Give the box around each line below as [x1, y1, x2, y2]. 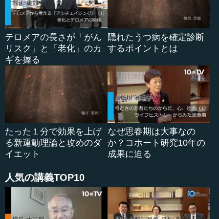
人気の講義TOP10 [5, 172, 85, 183]
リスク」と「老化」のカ [5, 43, 102, 53]
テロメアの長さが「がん [5, 32, 102, 42]
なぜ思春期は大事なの [107, 126, 196, 136]
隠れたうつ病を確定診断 [107, 32, 204, 42]
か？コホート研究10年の [107, 137, 205, 148]
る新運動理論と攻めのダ [5, 137, 102, 148]
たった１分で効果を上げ [5, 126, 102, 136]
